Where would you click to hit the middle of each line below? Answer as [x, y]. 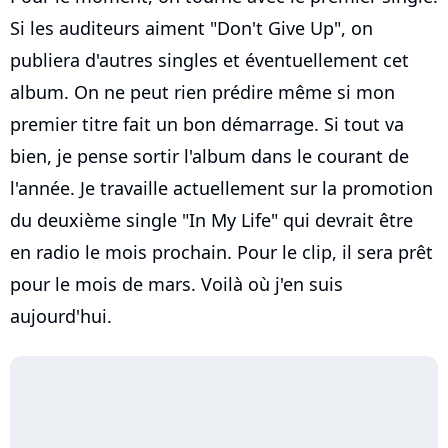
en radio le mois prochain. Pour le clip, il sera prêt [221, 252]
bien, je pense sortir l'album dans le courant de [209, 156]
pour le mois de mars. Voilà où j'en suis [176, 284]
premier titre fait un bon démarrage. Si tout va [207, 124]
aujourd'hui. [61, 316]
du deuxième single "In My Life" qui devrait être [211, 220]
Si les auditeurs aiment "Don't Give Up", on [191, 28]
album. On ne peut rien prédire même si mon [202, 92]
